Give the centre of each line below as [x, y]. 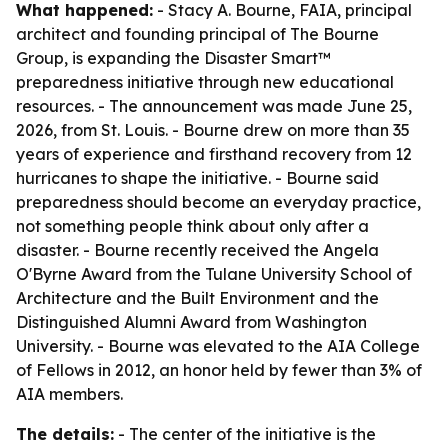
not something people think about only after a [192, 226]
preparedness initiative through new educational [205, 82]
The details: [65, 434]
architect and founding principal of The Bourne [197, 34]
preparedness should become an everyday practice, [218, 202]
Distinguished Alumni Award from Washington [191, 322]
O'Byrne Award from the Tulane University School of [214, 274]
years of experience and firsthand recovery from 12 [214, 154]
